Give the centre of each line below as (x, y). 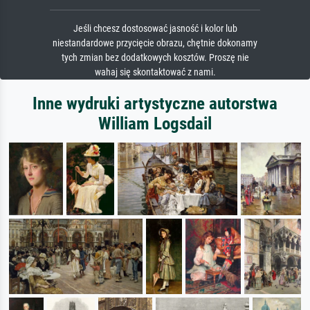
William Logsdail (155, 123)
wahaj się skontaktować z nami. (155, 72)
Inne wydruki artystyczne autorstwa (155, 103)
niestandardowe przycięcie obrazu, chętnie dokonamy (155, 43)
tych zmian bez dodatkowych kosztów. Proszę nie (155, 57)
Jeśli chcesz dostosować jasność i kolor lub (155, 28)
